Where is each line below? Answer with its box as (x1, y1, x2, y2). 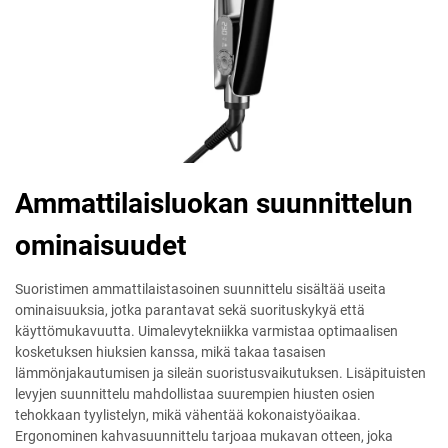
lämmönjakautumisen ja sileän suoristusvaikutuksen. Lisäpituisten (15, 365, 426, 382)
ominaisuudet (15, 229, 186, 263)
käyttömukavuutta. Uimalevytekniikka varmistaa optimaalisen (15, 323, 398, 340)
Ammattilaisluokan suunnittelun (15, 187, 413, 221)
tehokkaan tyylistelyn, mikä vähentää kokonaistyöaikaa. (15, 407, 361, 424)
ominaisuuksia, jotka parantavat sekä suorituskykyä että (15, 302, 365, 319)
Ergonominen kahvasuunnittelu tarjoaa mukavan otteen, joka (15, 428, 393, 445)
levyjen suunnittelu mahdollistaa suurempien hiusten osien (15, 386, 375, 403)
